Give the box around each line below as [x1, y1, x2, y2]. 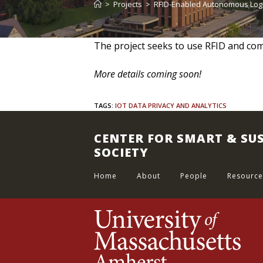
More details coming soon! [94, 68, 201, 80]
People [180, 171, 207, 181]
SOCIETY [94, 144, 149, 160]
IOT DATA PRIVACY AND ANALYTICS [115, 101, 227, 110]
